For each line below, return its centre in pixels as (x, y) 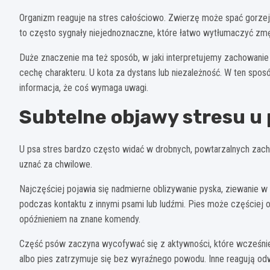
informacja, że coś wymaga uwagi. (84, 88)
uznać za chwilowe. (56, 165)
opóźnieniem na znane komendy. (80, 219)
